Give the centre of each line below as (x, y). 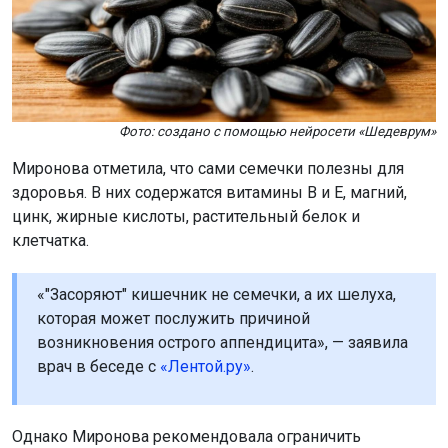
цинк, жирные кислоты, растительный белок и (186, 217)
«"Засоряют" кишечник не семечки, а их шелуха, (216, 295)
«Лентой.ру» (205, 367)
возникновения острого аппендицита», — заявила (222, 343)
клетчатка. (50, 241)
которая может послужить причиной (173, 319)
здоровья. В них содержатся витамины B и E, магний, (209, 193)
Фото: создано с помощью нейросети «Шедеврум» (277, 132)
